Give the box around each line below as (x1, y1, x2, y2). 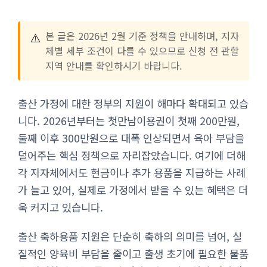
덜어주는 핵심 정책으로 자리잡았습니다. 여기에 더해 (18, 147, 246, 163)
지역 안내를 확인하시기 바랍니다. (45, 58, 182, 73)
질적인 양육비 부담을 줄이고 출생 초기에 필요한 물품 (18, 246, 249, 261)
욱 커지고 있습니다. (18, 199, 103, 215)
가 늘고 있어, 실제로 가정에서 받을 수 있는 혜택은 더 (18, 182, 248, 197)
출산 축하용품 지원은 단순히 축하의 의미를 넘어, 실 (18, 228, 242, 244)
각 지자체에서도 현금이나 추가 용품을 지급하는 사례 (18, 164, 246, 180)
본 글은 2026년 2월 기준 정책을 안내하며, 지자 (45, 28, 239, 43)
